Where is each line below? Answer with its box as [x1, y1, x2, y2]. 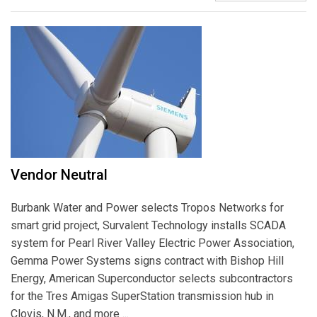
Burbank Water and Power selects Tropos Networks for [11, 200, 284, 214]
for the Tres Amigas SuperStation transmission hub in [11, 289, 274, 303]
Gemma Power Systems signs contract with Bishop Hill [11, 253, 284, 267]
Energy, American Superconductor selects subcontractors [11, 271, 293, 285]
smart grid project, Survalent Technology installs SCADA [11, 218, 286, 232]
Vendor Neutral [11, 166, 108, 183]
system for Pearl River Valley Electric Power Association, [11, 236, 294, 250]
